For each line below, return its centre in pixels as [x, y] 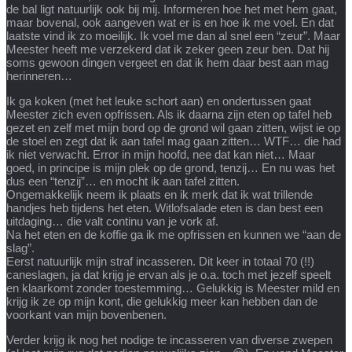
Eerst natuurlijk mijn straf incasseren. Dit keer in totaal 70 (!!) [160, 261]
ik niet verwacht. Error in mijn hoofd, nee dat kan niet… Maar [161, 154]
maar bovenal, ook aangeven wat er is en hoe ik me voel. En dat [170, 22]
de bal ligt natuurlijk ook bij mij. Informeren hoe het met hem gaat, [172, 9]
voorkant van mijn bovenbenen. [86, 314]
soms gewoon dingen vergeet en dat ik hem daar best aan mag [167, 62]
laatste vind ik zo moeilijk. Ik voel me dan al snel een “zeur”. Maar [173, 35]
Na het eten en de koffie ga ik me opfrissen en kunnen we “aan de [174, 234]
